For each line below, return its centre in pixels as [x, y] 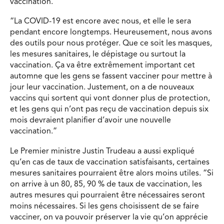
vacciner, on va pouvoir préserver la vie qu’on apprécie [109, 218]
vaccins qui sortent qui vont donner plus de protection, [110, 99]
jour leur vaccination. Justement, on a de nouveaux [102, 88]
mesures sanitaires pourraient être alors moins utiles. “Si [112, 174]
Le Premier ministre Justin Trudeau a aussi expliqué [102, 152]
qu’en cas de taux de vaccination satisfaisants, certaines [110, 163]
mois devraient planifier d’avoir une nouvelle [90, 121]
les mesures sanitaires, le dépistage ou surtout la [98, 55]
